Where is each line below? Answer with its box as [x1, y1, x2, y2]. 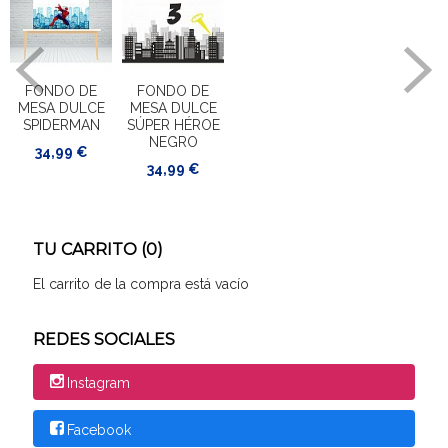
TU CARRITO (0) [33, 239, 163, 259]
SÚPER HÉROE [126, 116, 220, 133]
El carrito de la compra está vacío [33, 275, 249, 292]
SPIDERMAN [22, 116, 100, 133]
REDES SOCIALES [33, 329, 175, 349]
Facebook [66, 421, 131, 438]
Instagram [66, 374, 130, 391]
